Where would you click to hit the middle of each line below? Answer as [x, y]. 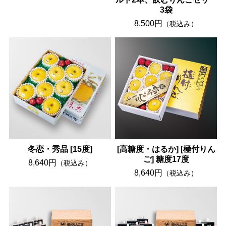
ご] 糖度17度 [166, 159]
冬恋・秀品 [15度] [60, 149]
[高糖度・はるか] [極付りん [166, 149]
